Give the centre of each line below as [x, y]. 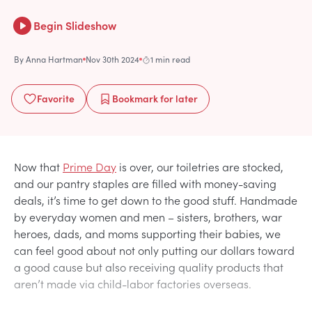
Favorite [56, 99]
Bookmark [135, 99]
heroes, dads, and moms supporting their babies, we [147, 234]
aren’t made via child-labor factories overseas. [134, 284]
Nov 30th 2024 [112, 60]
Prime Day [89, 167]
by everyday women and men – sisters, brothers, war [148, 217]
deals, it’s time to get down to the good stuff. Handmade [156, 200]
